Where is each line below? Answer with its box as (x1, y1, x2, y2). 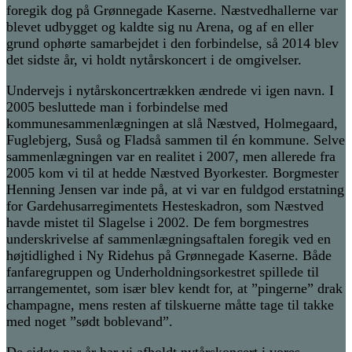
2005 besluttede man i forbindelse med (6, 99, 228, 115)
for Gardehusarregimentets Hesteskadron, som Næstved (6, 198, 324, 214)
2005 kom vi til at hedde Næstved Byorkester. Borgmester (6, 165, 339, 181)
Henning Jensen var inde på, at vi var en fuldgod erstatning (6, 181, 344, 198)
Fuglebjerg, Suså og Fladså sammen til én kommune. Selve (6, 132, 345, 148)
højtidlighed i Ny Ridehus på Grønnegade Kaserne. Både (6, 247, 332, 264)
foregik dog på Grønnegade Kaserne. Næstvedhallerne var (6, 2, 338, 19)
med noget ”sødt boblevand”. (6, 313, 173, 330)
